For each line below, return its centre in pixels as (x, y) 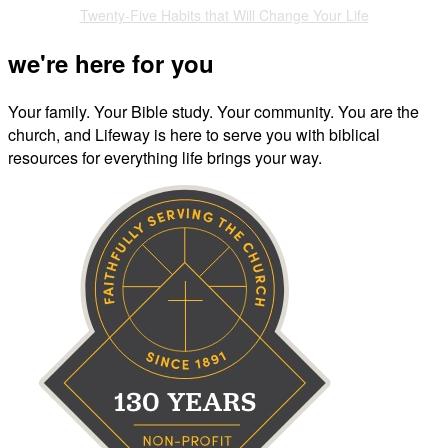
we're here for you (111, 63)
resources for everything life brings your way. (165, 158)
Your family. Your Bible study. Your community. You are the (213, 112)
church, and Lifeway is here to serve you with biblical (194, 135)
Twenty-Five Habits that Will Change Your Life (224, 15)
